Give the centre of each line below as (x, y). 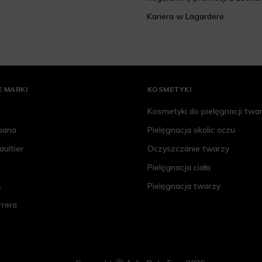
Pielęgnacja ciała (179, 168)
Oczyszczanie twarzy (188, 149)
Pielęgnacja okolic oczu (191, 130)
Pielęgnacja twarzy (184, 186)
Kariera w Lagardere (185, 17)
